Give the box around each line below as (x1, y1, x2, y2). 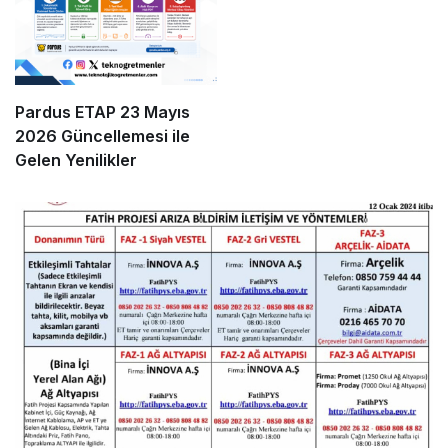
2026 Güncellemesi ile (15, 126, 190, 147)
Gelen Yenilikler (15, 150, 137, 171)
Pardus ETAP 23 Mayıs (15, 102, 190, 123)
